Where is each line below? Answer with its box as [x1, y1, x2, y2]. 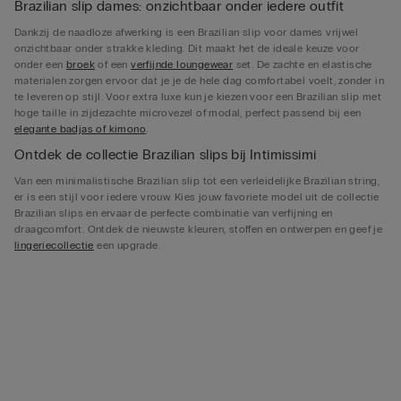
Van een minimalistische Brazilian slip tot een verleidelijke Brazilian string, [14, 175, 380, 188]
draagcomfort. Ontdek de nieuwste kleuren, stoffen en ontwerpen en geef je [14, 223, 383, 236]
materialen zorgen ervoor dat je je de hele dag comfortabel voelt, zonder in [14, 74, 384, 88]
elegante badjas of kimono [14, 123, 147, 136]
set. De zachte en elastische [233, 58, 372, 72]
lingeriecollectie [14, 239, 94, 252]
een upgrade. [93, 239, 161, 252]
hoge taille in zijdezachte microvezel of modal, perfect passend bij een [14, 107, 362, 120]
